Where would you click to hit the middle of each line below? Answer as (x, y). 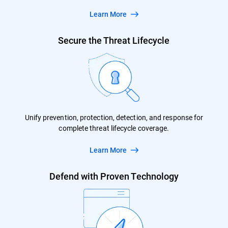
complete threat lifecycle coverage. (114, 128)
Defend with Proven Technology (114, 176)
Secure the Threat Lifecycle (114, 40)
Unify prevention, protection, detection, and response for (114, 117)
